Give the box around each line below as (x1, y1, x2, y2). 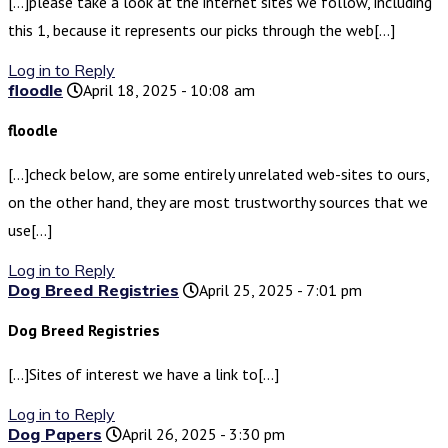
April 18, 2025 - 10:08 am (83, 80, 255, 101)
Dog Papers (8, 424, 102, 445)
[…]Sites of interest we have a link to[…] (8, 364, 279, 385)
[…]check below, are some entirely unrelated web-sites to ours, (8, 164, 429, 185)
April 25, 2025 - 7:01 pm (199, 280, 362, 301)
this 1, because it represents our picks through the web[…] (8, 20, 395, 41)
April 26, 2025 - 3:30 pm (122, 424, 285, 445)
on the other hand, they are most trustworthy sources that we (8, 192, 428, 213)
